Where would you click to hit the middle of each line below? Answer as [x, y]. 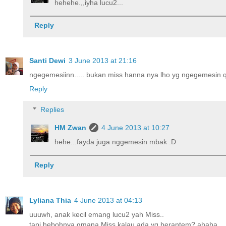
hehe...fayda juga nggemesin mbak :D [116, 142]
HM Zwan [71, 128]
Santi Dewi [47, 60]
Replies [52, 110]
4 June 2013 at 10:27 [136, 128]
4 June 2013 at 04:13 [108, 200]
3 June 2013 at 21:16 [103, 60]
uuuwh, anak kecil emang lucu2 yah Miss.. [97, 214]
